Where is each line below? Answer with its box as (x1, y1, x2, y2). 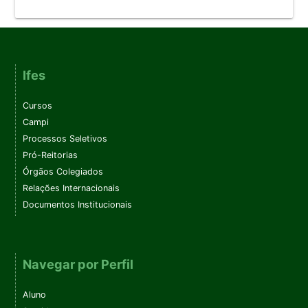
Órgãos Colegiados (23, 166, 104, 177)
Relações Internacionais (23, 183, 120, 194)
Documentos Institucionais (23, 199, 133, 210)
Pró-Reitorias (23, 150, 78, 161)
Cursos (23, 100, 53, 111)
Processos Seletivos (23, 133, 108, 144)
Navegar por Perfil (23, 256, 134, 272)
